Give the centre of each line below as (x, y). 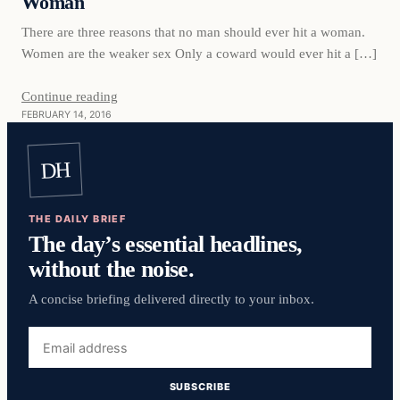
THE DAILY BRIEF (78, 219)
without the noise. (112, 269)
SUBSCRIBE (200, 387)
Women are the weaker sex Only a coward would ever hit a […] (199, 53)
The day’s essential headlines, (166, 244)
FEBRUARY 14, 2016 (67, 114)
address (53, 357)
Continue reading (70, 96)
